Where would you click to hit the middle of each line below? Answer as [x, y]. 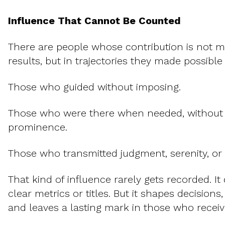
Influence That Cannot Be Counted [94, 21]
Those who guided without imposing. [94, 87]
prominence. [38, 127]
